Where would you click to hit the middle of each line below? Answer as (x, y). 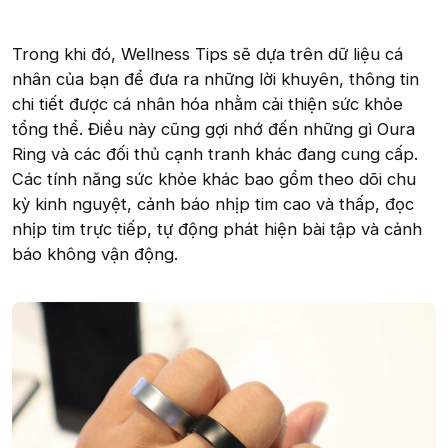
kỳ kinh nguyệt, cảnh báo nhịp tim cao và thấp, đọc (213, 203)
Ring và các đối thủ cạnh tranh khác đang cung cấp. (215, 153)
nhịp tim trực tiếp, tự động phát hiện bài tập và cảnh (217, 228)
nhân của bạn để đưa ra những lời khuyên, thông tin (215, 78)
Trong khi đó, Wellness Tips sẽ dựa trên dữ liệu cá (207, 53)
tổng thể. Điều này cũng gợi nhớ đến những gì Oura (213, 128)
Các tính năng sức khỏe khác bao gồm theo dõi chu (214, 178)
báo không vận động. (95, 253)
